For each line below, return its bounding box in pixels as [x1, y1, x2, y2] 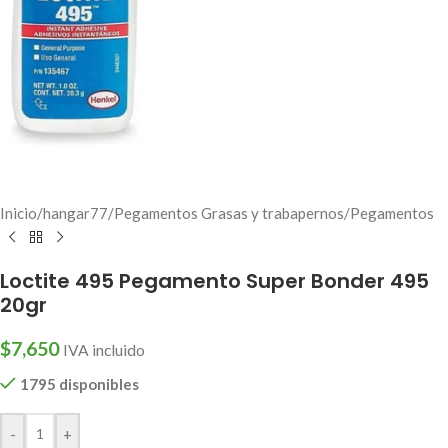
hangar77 [43, 204, 108, 223]
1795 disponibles [19, 375, 139, 394]
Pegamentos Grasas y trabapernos [114, 204, 344, 223]
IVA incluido [63, 341, 145, 360]
